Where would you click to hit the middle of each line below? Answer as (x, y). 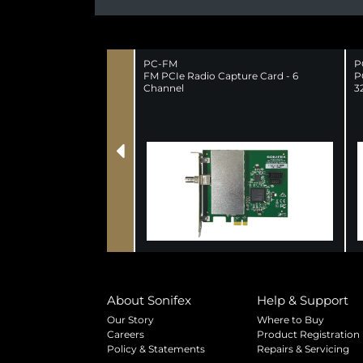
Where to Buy (290, 319)
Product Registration (308, 334)
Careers (126, 334)
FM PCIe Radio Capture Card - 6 (221, 75)
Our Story (130, 319)
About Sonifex (149, 300)
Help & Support (303, 300)
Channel (164, 88)
